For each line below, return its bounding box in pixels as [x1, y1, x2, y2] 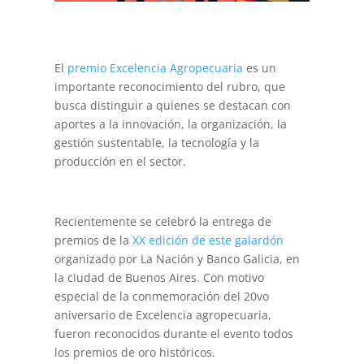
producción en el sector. [54, 154, 187, 170]
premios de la [54, 232, 133, 249]
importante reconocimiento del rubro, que [54, 79, 286, 95]
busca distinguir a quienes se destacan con [54, 97, 292, 114]
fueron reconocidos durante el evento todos [54, 326, 294, 342]
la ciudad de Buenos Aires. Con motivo [54, 270, 265, 286]
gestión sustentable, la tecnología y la [54, 135, 260, 151]
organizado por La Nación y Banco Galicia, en [54, 251, 301, 267]
